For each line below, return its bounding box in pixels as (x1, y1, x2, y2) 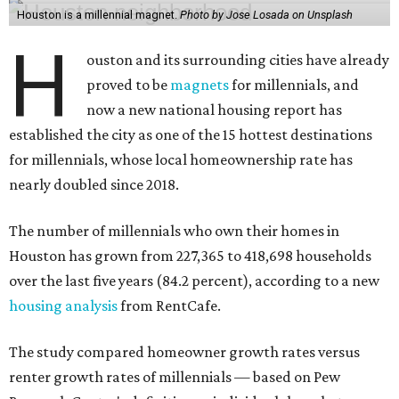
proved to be (86, 75, 171, 94)
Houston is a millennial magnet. (16, 7, 180, 21)
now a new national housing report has (86, 100, 343, 118)
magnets (170, 75, 230, 94)
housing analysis (9, 296, 118, 314)
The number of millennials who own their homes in (9, 221, 339, 240)
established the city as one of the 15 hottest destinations (9, 125, 372, 143)
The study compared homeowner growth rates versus (9, 342, 360, 361)
